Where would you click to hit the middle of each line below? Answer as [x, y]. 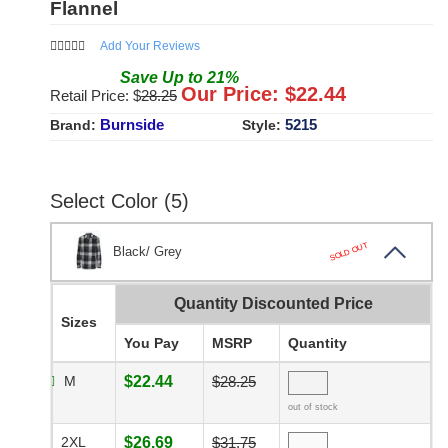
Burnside [132, 125]
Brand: [75, 125]
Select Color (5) [119, 201]
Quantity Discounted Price [273, 304]
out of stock [313, 407]
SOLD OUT [348, 251]
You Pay [151, 343]
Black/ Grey [147, 252]
